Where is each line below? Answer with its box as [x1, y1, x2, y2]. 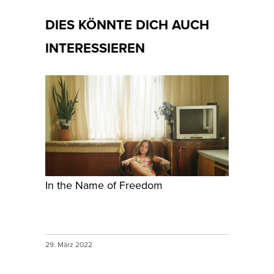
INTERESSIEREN [45, 38, 145, 57]
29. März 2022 [45, 239, 94, 250]
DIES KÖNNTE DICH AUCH [45, 15, 209, 34]
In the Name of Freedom [45, 177, 163, 193]
